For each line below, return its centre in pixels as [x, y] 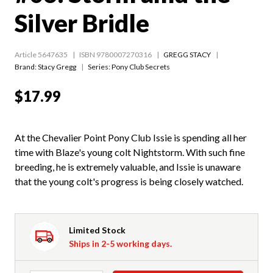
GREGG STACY [187, 55]
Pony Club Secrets [141, 67]
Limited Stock [97, 230]
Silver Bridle [82, 23]
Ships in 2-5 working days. [120, 244]
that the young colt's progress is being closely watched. [129, 182]
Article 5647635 [41, 55]
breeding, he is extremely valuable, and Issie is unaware [128, 167]
